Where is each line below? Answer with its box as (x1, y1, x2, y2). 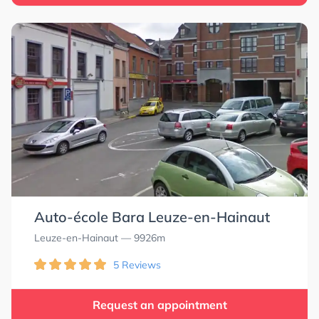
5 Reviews (113, 258, 161, 271)
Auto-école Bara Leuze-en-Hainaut (34, 208, 270, 226)
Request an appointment (92, 298, 227, 312)
